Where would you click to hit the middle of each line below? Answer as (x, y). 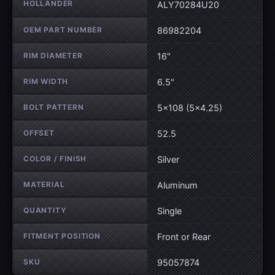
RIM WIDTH (46, 82)
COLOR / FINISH (55, 159)
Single (169, 211)
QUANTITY (45, 211)
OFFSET (39, 133)
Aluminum (177, 185)
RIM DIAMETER (53, 56)
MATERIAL (44, 185)
